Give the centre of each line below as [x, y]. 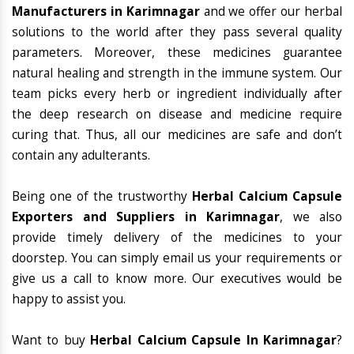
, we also [311, 217]
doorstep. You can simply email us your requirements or [177, 258]
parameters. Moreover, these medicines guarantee [177, 53]
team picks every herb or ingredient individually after [177, 94]
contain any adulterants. [81, 156]
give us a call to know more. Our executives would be [177, 279]
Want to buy [51, 341]
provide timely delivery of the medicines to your [177, 238]
